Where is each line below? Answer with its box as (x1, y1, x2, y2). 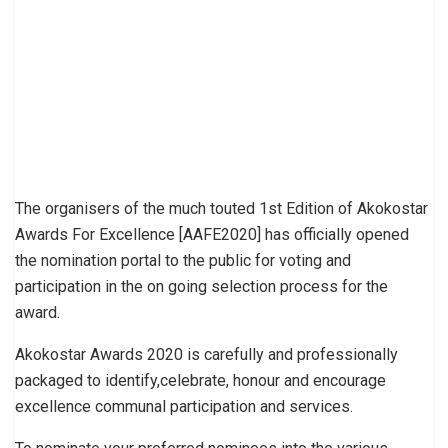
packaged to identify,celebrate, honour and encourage (15, 370, 386, 390)
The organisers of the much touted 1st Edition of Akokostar (15, 198, 428, 218)
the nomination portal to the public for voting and (15, 250, 351, 270)
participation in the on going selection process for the (15, 276, 388, 296)
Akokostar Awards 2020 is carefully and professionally (15, 344, 398, 364)
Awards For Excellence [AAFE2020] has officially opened (15, 224, 409, 244)
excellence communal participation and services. (15, 396, 353, 416)
